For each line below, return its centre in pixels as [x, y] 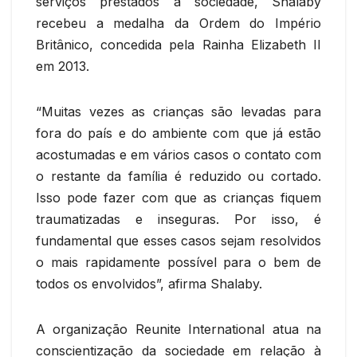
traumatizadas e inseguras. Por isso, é [178, 219]
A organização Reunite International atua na [178, 329]
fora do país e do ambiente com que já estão [178, 133]
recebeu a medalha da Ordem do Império [178, 23]
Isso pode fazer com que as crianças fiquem [178, 197]
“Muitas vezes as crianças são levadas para [178, 111]
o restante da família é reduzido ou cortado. [178, 176]
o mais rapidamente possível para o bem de [178, 262]
